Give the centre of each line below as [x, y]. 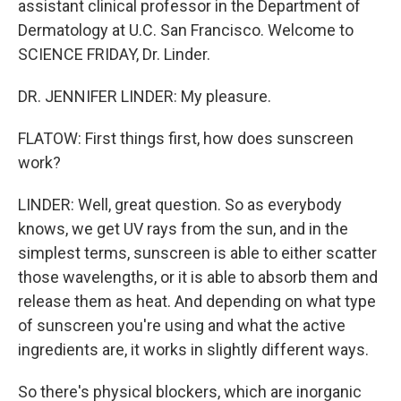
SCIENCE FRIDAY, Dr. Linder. [114, 54]
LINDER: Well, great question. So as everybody [180, 205]
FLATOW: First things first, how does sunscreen [186, 138]
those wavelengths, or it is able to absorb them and [198, 277]
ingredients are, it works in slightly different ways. [193, 350]
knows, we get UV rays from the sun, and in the [183, 229]
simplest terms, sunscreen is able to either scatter [197, 253]
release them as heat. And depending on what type [197, 301]
